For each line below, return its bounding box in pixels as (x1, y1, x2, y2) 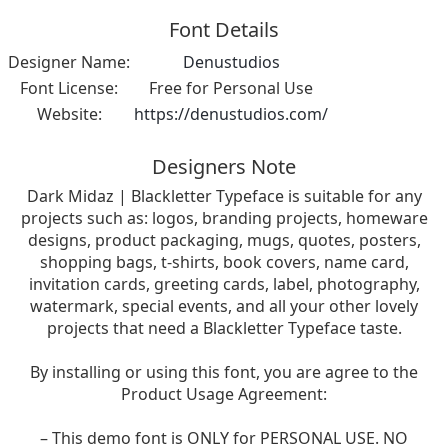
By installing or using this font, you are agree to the (30, 360, 418, 383)
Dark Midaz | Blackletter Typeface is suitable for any (26, 184, 422, 207)
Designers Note (152, 152, 296, 180)
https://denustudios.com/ (134, 102, 328, 125)
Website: (36, 102, 102, 125)
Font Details (169, 15, 279, 43)
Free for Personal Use (149, 76, 313, 99)
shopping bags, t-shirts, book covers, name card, (39, 250, 409, 273)
